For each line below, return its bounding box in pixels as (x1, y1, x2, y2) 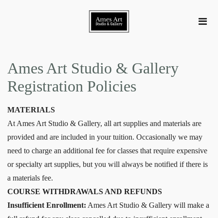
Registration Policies (7, 77, 136, 95)
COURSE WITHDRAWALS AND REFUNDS (7, 187, 162, 196)
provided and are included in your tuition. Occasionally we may (7, 132, 202, 141)
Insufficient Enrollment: (7, 200, 86, 209)
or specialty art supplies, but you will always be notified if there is (7, 160, 208, 168)
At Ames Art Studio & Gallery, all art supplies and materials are (7, 119, 201, 127)
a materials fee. (7, 173, 53, 182)
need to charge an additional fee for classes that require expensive (7, 146, 207, 155)
